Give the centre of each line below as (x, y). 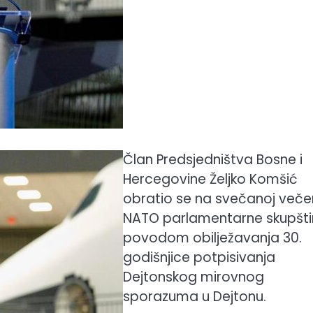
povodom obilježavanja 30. (212, 238)
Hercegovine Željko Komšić (210, 179)
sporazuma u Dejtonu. (195, 297)
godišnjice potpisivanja (199, 257)
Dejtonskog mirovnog (194, 277)
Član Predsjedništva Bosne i (213, 160)
